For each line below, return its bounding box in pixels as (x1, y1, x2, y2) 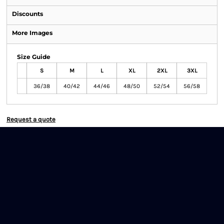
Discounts (12, 10, 43, 17)
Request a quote (6, 115, 55, 123)
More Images (12, 29, 52, 36)
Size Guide (17, 53, 50, 60)
